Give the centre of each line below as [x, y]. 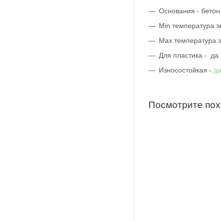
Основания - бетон [189, 11]
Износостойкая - [186, 70]
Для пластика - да [189, 55]
